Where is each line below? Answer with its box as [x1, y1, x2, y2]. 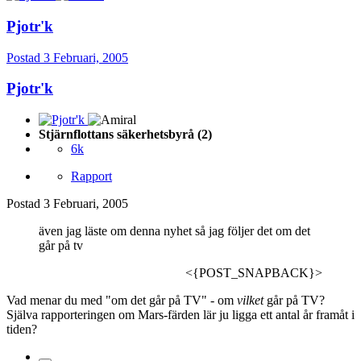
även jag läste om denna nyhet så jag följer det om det [39, 223, 310, 238]
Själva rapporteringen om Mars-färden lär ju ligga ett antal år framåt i [6, 307, 355, 322]
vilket [237, 293, 263, 307]
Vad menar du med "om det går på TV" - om [6, 293, 237, 307]
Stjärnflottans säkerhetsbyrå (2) [39, 127, 212, 141]
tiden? [6, 322, 37, 336]
